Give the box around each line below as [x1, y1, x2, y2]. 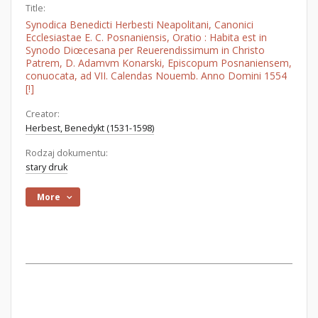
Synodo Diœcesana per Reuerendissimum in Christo [26, 43, 265, 57]
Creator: [26, 108, 60, 120]
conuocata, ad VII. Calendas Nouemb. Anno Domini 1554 [26, 69, 287, 82]
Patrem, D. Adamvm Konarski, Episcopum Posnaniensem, [26, 56, 292, 70]
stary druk [26, 161, 67, 173]
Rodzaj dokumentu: [26, 147, 108, 159]
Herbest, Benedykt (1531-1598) [26, 122, 154, 134]
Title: [26, 2, 45, 14]
